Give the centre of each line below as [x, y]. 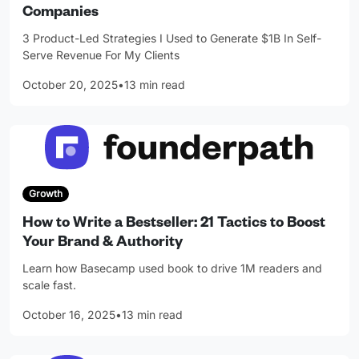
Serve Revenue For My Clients [101, 54]
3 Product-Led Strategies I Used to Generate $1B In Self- [172, 38]
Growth [45, 194]
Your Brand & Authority [103, 244]
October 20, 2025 [70, 84]
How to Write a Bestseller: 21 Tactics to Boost [174, 225]
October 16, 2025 [69, 315]
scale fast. [49, 285]
